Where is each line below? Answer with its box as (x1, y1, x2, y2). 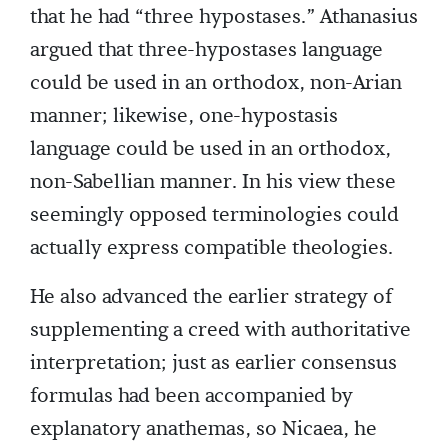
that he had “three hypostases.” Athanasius (30, 3, 418, 30)
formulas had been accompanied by (30, 382, 353, 409)
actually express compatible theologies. (30, 234, 393, 261)
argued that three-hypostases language (30, 36, 383, 63)
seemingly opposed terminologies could (30, 201, 399, 228)
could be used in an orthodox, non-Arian (30, 69, 402, 96)
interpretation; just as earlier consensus (30, 349, 397, 376)
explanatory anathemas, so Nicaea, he (30, 415, 377, 442)
